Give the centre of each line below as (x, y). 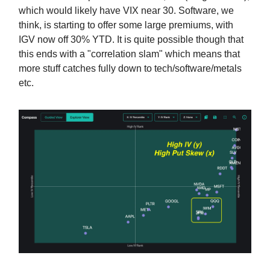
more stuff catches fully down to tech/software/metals (130, 69)
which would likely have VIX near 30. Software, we (126, 11)
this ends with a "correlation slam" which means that (129, 54)
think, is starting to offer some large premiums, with (126, 25)
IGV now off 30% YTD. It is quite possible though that (131, 40)
